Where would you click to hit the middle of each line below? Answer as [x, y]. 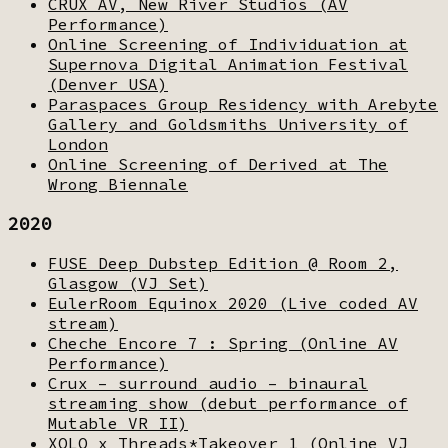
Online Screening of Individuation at [228, 43]
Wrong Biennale [118, 183]
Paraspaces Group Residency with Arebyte [243, 103]
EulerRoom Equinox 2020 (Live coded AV [233, 302]
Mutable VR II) [118, 422]
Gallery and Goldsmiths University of [228, 123]
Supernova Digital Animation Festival [228, 63]
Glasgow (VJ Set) [128, 282]
